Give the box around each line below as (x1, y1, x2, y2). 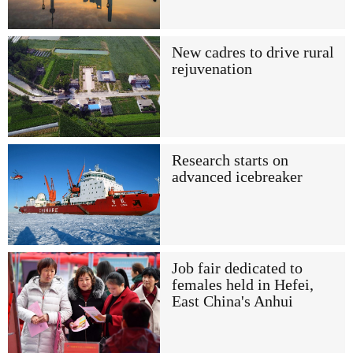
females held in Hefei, (171, 277, 314, 294)
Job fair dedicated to (171, 260, 303, 277)
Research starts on (171, 152, 288, 169)
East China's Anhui (171, 293, 293, 310)
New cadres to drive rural (171, 43, 334, 61)
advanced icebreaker (171, 169, 303, 186)
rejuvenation (171, 60, 252, 77)
